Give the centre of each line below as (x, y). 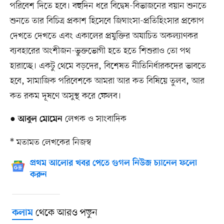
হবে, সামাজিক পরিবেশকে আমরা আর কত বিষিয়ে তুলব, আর (107, 81)
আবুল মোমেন (40, 120)
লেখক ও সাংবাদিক (95, 119)
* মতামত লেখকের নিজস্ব (50, 143)
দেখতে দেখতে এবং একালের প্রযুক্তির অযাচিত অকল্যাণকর (104, 36)
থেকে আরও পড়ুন (65, 213)
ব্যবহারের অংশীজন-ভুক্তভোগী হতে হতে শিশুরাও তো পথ (100, 51)
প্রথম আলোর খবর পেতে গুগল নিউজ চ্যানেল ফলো (113, 164)
